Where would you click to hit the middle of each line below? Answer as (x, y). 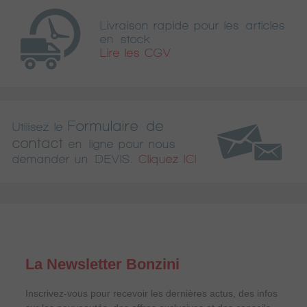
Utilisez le (38, 127)
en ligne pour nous (122, 144)
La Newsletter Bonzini (102, 265)
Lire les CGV (136, 52)
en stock (125, 39)
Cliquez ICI (168, 159)
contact (38, 144)
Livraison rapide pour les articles (193, 25)
